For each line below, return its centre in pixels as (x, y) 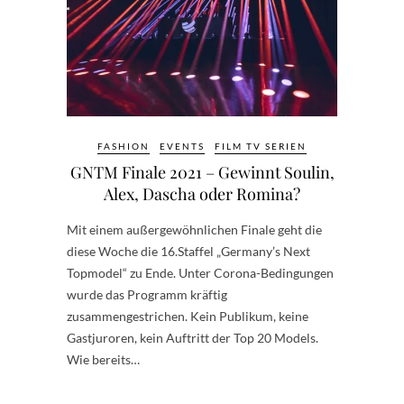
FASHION (124, 147)
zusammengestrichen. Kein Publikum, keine (188, 317)
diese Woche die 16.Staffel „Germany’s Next (188, 252)
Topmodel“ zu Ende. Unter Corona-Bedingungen (200, 273)
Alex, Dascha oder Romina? (202, 194)
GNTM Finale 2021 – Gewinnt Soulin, (202, 173)
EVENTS (182, 147)
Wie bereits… (103, 360)
